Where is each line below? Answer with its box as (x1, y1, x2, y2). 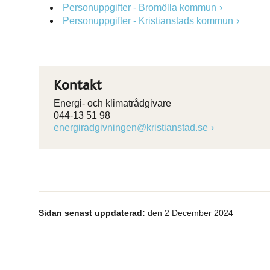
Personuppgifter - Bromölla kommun (63, 2, 216, 13)
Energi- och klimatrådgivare (54, 98, 171, 108)
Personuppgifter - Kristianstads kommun (63, 16, 233, 26)
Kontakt (54, 78, 102, 93)
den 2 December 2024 (145, 208, 233, 218)
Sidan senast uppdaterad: (39, 208, 145, 218)
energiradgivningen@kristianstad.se (54, 122, 208, 133)
